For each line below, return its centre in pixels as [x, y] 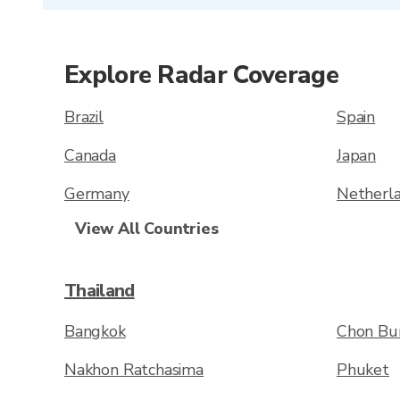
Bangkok [95, 331]
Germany [97, 194]
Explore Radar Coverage [201, 75]
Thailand [100, 291]
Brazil [84, 117]
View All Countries [147, 229]
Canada [90, 155]
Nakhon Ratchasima [134, 370]
